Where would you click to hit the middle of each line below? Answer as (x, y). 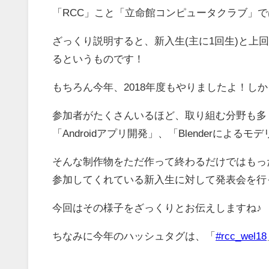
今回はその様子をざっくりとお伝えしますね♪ (157, 207)
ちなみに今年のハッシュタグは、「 (134, 235)
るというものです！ (98, 58)
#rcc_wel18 (241, 235)
